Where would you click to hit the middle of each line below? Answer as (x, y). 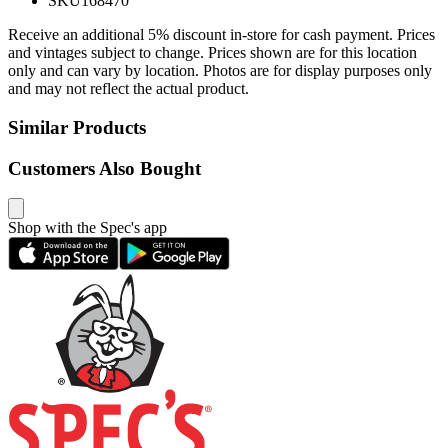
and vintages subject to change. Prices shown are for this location (212, 53)
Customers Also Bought (104, 168)
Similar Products (77, 128)
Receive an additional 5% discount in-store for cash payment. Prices (221, 35)
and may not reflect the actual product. (128, 89)
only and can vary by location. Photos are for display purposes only (220, 71)
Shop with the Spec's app (87, 228)
